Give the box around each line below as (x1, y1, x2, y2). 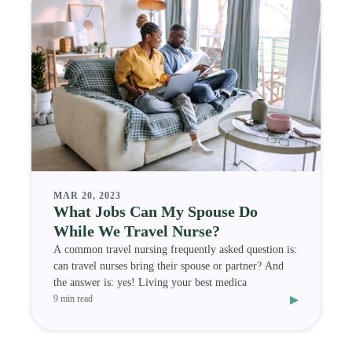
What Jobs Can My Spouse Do (53, 202, 258, 220)
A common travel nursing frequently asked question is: (53, 243, 297, 255)
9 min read (53, 293, 93, 305)
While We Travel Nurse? (53, 222, 220, 240)
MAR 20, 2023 (53, 189, 121, 201)
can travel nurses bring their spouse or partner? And (53, 259, 284, 272)
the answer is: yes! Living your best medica (53, 276, 247, 288)
